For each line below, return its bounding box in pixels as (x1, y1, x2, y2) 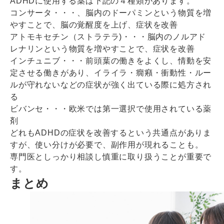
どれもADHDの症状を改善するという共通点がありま (10, 128, 211, 137)
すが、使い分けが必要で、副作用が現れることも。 (10, 140, 203, 149)
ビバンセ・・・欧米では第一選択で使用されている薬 (10, 104, 212, 113)
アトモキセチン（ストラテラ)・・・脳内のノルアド (10, 32, 206, 41)
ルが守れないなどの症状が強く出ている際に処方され (10, 80, 212, 89)
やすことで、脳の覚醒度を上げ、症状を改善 (10, 20, 178, 29)
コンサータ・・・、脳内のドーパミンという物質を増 (10, 8, 212, 17)
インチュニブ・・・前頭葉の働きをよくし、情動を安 (10, 56, 212, 65)
